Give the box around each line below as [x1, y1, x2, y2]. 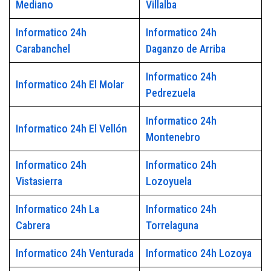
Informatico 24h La [15, 203, 99, 216]
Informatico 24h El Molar [15, 78, 124, 91]
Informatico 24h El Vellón [15, 122, 127, 135]
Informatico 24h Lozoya [145, 247, 252, 260]
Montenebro [145, 131, 200, 144]
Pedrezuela [145, 87, 195, 100]
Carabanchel [15, 42, 70, 56]
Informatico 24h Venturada [15, 247, 134, 260]
